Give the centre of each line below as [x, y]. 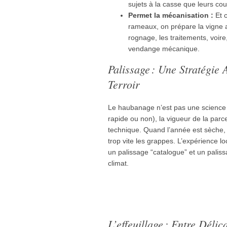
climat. [118, 163]
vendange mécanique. [164, 48]
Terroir [124, 84]
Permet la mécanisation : [171, 15]
